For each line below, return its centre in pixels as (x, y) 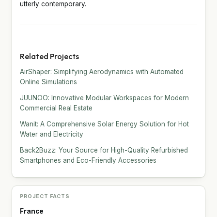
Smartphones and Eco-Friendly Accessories (88, 160)
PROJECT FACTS (45, 196)
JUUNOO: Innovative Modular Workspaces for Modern (104, 98)
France (32, 211)
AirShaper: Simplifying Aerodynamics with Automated (102, 71)
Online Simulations (48, 82)
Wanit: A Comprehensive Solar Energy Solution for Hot (104, 124)
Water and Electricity (52, 134)
